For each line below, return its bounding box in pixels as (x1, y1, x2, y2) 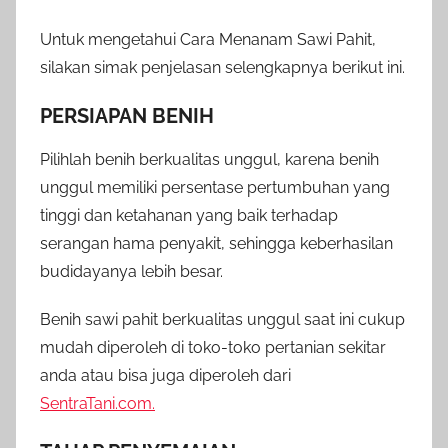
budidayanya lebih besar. (40, 262, 223, 282)
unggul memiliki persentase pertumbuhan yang (40, 178, 390, 198)
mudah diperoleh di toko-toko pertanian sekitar (40, 338, 386, 358)
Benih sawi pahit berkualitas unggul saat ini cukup (40, 310, 405, 330)
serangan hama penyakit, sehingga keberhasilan (40, 234, 393, 254)
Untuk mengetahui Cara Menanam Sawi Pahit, (40, 30, 376, 50)
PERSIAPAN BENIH (40, 104, 214, 129)
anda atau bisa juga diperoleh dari (40, 366, 291, 386)
